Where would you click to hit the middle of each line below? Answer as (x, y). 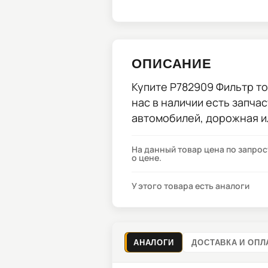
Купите (151, 87)
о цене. (147, 158)
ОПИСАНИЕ (172, 63)
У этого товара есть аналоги (191, 186)
